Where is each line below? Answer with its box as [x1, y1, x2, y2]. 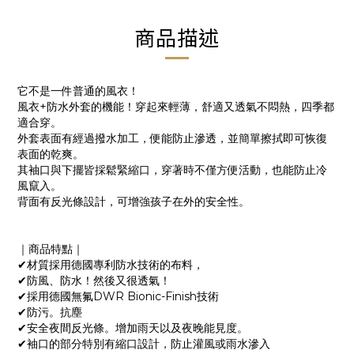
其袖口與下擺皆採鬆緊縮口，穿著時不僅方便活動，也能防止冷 [17, 163, 327, 177]
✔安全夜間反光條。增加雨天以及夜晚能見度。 [17, 321, 248, 335]
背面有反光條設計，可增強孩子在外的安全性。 [17, 194, 250, 209]
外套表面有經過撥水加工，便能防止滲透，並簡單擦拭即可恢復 [17, 131, 327, 145]
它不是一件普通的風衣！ [17, 84, 139, 98]
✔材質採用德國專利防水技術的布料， [17, 258, 204, 272]
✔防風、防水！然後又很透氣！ [17, 273, 171, 288]
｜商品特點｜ [17, 242, 84, 256]
